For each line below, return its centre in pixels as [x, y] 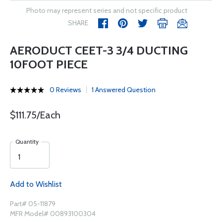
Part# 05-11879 [33, 204]
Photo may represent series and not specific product [107, 10]
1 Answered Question [124, 90]
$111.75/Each [35, 115]
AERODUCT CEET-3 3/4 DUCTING [99, 50]
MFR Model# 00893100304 [53, 214]
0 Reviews [65, 90]
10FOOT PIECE [49, 64]
